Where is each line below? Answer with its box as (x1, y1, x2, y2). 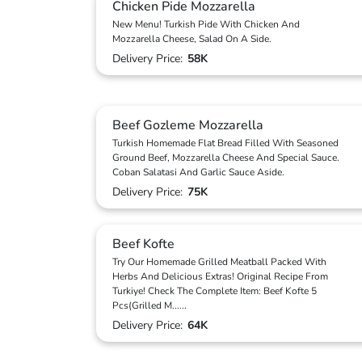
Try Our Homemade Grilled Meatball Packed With (112, 255, 326, 268)
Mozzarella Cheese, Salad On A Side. (112, 32, 271, 45)
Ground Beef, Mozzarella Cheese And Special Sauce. (112, 151, 339, 164)
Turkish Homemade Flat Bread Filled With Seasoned (112, 137, 339, 149)
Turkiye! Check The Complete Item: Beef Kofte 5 (112, 284, 317, 297)
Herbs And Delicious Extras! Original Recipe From (112, 270, 328, 283)
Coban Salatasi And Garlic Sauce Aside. (112, 166, 284, 179)
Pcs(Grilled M (112, 299, 172, 312)
